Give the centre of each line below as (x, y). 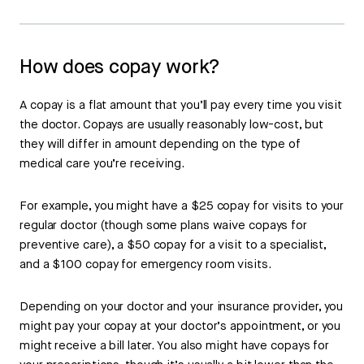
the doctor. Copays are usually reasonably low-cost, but (171, 125)
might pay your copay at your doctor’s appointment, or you (180, 327)
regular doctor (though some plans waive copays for (163, 226)
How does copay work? (120, 68)
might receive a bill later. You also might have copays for (175, 346)
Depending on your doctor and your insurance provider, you (182, 307)
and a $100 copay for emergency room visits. (145, 265)
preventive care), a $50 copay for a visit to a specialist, (173, 245)
